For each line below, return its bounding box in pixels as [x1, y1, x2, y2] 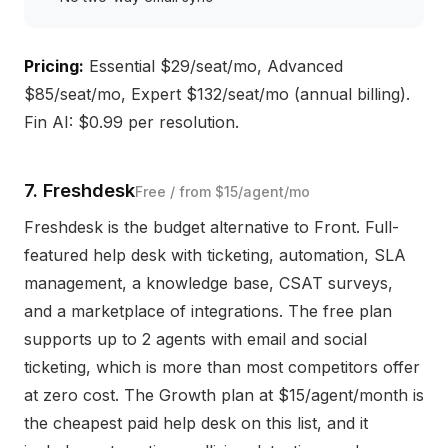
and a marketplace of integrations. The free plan [24, 301, 392, 321]
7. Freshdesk [24, 179, 135, 201]
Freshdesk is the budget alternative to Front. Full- [24, 217, 399, 237]
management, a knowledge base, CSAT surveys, [24, 273, 393, 293]
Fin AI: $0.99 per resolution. [24, 112, 239, 132]
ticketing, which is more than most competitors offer [24, 357, 420, 377]
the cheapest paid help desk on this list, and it [24, 413, 368, 433]
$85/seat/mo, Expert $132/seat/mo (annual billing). [24, 84, 410, 104]
